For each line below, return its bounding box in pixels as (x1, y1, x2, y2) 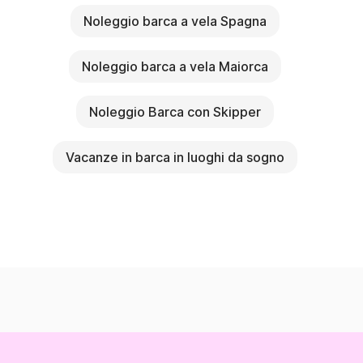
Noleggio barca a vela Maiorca (82, 58, 268, 75)
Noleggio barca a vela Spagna (83, 13, 267, 30)
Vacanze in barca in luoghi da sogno (66, 149, 284, 166)
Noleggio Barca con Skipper (89, 104, 261, 121)
